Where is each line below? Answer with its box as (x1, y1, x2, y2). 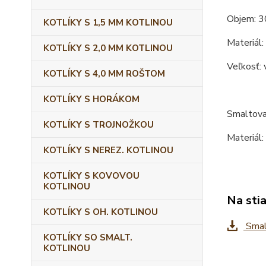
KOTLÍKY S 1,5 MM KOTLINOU (43, 17, 173, 28)
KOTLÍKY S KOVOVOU (43, 170, 140, 182)
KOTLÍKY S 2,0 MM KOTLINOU (43, 42, 173, 54)
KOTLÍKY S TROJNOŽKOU (43, 119, 154, 131)
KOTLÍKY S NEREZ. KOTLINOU (43, 144, 173, 156)
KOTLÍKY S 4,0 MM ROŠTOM (43, 68, 165, 80)
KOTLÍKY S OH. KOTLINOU (43, 206, 158, 218)
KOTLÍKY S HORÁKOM (43, 93, 140, 105)
